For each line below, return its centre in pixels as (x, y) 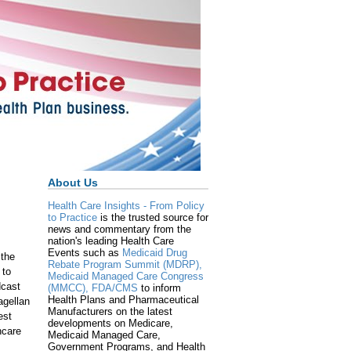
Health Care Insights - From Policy (126, 206)
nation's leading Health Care (111, 241)
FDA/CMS (115, 288)
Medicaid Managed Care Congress (126, 277)
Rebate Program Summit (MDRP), (125, 265)
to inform (159, 288)
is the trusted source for (153, 218)
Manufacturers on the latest (110, 312)
